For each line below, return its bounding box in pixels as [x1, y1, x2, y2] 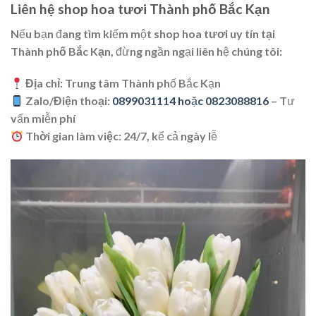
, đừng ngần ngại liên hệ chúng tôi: [111, 44, 282, 58]
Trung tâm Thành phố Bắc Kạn [63, 76, 221, 90]
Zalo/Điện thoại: [25, 94, 111, 108]
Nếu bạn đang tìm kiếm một [11, 26, 154, 40]
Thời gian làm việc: [25, 129, 122, 143]
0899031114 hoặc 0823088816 [112, 94, 269, 108]
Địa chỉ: [25, 76, 63, 90]
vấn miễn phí [11, 111, 75, 126]
